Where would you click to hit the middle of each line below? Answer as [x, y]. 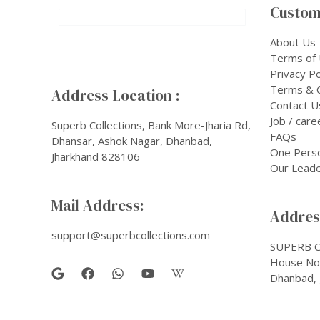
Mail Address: [98, 205]
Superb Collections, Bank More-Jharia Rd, [151, 125]
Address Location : [116, 96]
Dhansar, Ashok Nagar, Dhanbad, [132, 140]
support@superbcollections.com [131, 235]
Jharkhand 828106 [96, 156]
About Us [293, 42]
